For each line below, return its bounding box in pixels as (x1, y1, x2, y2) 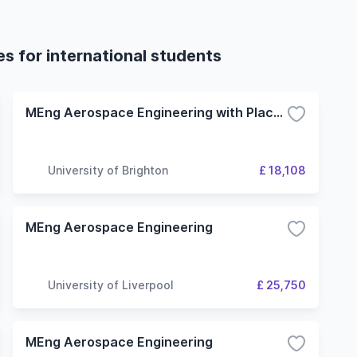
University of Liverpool (48, 277, 174, 292)
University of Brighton (48, 163, 168, 177)
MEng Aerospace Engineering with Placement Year (273, 104, 283, 120)
